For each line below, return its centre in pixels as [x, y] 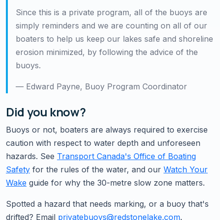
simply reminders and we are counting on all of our [111, 25]
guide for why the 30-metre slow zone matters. [116, 182]
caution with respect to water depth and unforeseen [103, 143]
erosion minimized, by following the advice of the [107, 52]
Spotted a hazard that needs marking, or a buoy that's [107, 204]
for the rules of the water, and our [97, 169]
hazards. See [31, 156]
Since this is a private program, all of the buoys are [111, 12]
